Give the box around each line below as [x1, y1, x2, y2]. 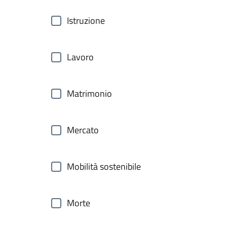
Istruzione [67, 14, 105, 27]
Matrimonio [67, 87, 112, 100]
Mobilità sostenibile [67, 160, 141, 173]
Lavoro [67, 50, 94, 64]
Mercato [67, 123, 99, 137]
